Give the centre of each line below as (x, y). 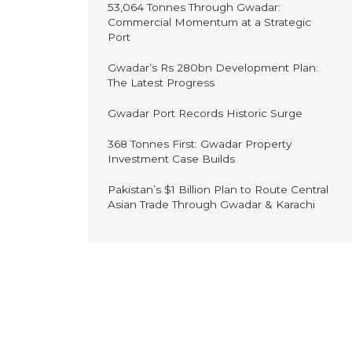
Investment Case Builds (171, 159)
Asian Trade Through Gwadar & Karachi (211, 205)
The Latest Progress (161, 83)
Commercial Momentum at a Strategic (209, 22)
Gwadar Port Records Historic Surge (205, 114)
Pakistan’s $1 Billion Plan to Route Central (218, 190)
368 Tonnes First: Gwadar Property (200, 144)
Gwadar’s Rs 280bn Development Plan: (213, 68)
